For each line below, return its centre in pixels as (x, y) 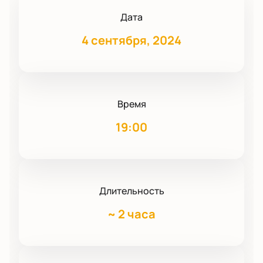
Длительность (131, 191)
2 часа (137, 214)
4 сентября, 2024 (131, 41)
